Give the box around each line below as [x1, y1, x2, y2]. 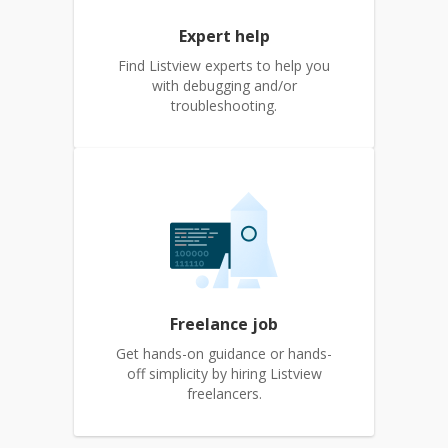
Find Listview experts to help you [118, 56, 330, 75]
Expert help [178, 25, 270, 47]
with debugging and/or [151, 76, 297, 95]
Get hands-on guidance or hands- [116, 344, 332, 363]
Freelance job [170, 313, 278, 335]
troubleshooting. [171, 96, 277, 115]
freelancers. [186, 384, 262, 403]
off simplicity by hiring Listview [126, 364, 322, 383]
